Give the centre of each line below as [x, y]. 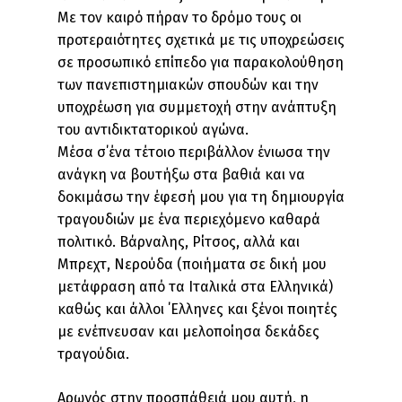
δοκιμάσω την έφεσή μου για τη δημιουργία [201, 197]
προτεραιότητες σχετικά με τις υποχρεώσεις [201, 40]
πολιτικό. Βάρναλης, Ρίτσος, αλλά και [179, 242]
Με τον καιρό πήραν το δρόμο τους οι [179, 17]
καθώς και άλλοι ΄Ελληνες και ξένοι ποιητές [197, 309]
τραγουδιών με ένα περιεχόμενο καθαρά [189, 219]
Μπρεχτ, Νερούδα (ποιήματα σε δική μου [192, 264]
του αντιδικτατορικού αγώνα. [153, 130]
